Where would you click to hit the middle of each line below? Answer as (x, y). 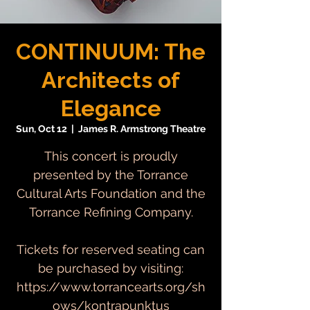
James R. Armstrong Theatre (142, 129)
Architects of (111, 80)
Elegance (111, 108)
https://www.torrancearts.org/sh (111, 287)
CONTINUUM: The (111, 52)
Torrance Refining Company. (111, 212)
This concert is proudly (111, 156)
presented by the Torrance (111, 175)
